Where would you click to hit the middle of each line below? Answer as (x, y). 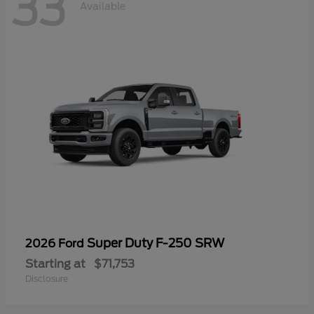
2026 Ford (56, 244)
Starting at (55, 264)
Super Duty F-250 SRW (156, 244)
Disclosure (47, 279)
